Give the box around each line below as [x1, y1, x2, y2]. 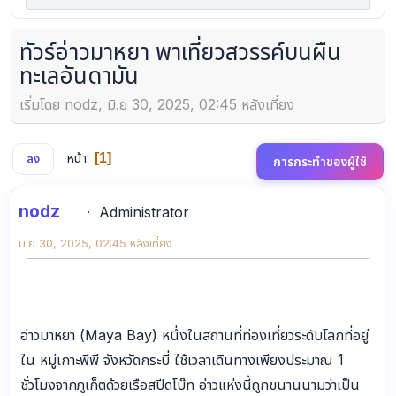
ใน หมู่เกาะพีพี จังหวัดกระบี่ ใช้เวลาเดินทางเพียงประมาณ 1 [20, 350, 344, 369]
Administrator [99, 202, 189, 221]
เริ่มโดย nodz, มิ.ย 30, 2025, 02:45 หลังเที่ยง [19, 95, 294, 113]
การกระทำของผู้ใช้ [273, 154, 367, 170]
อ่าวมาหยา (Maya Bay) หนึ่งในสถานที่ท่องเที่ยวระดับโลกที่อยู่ [20, 325, 369, 344]
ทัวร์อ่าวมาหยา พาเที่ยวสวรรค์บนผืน [19, 38, 341, 66]
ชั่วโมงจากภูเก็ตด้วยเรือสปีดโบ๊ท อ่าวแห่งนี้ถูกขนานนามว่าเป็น [20, 375, 360, 393]
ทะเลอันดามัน [19, 62, 139, 90]
